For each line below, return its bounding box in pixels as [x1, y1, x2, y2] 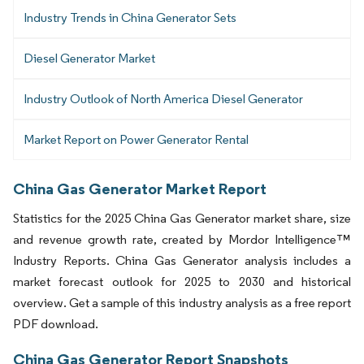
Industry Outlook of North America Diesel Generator [24, 90, 303, 106]
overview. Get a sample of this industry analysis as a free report [13, 294, 351, 310]
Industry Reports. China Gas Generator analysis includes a [13, 252, 351, 268]
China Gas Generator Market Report [13, 178, 266, 198]
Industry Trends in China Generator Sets [24, 9, 236, 25]
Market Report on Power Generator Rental [24, 131, 249, 147]
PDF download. [13, 315, 98, 331]
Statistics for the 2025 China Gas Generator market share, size [13, 210, 351, 226]
